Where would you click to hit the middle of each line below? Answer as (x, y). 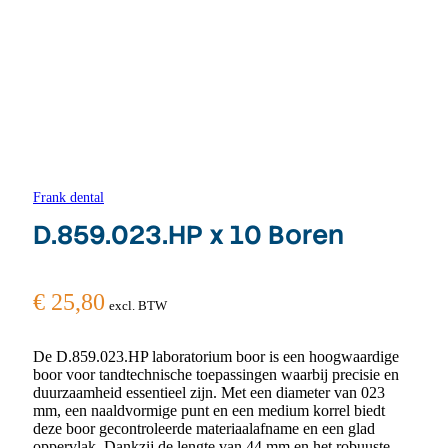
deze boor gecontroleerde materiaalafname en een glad (204, 429)
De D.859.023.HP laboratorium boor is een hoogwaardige (216, 357)
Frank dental (68, 197)
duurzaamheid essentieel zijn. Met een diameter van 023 (209, 393)
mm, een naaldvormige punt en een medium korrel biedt (209, 411)
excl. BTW (138, 306)
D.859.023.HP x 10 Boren (188, 234)
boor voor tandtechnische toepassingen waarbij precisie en (216, 375)
